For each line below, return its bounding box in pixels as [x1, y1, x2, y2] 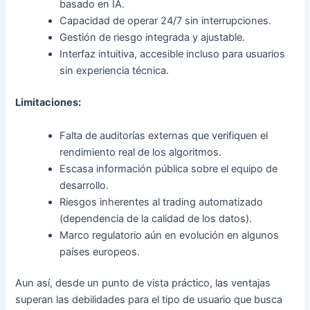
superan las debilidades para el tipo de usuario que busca [15, 293, 283, 307]
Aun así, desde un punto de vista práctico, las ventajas [15, 277, 271, 290]
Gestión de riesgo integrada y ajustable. [60, 31, 246, 44]
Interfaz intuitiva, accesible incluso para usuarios [60, 48, 286, 61]
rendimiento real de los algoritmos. [60, 145, 222, 158]
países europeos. [60, 245, 140, 258]
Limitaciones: [15, 96, 82, 109]
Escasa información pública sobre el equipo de [60, 162, 278, 175]
